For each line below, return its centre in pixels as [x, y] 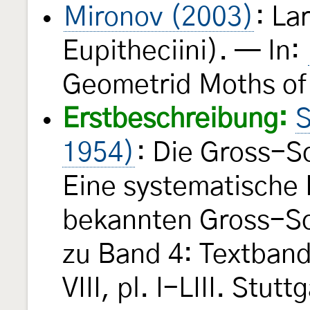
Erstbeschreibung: [175, 119]
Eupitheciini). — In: [184, 51]
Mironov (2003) [159, 17]
